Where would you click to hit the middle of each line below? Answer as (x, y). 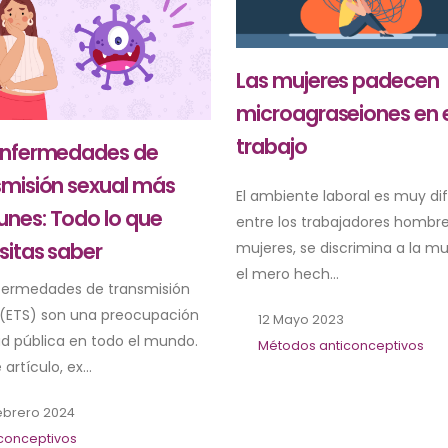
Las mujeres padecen (337, 81)
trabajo (271, 147)
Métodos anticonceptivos (340, 346)
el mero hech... (287, 274)
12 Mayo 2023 (299, 320)
